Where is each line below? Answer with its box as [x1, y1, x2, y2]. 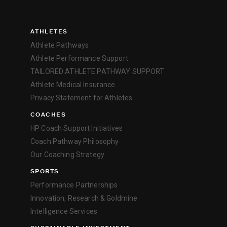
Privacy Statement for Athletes [30, 93, 133, 102]
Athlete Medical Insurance [30, 80, 116, 89]
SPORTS [30, 166, 59, 175]
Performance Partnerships [30, 180, 118, 189]
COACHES [30, 109, 66, 119]
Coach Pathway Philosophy [30, 137, 119, 145]
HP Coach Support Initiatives [30, 124, 123, 132]
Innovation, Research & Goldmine [30, 194, 138, 202]
